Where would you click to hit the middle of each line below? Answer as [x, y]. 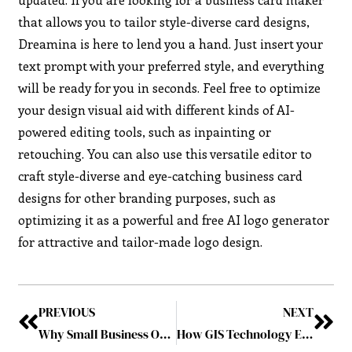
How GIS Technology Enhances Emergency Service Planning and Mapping [307, 334]
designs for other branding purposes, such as [147, 197]
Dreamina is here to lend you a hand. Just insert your [171, 43]
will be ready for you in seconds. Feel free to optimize [170, 87]
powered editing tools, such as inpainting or [145, 131]
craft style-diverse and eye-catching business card [161, 175]
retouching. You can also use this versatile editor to [165, 153]
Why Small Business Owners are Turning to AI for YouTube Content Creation [165, 334]
